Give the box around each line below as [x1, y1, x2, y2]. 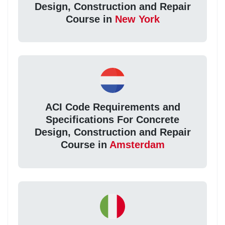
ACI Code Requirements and [45, 101, 180, 113]
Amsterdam [109, 139, 165, 151]
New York [115, 13, 160, 25]
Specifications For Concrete [46, 114, 179, 126]
